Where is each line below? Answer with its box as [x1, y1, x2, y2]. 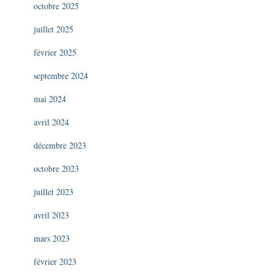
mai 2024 [34, 93, 66, 105]
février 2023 [34, 256, 76, 267]
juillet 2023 [34, 186, 73, 198]
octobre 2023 [34, 163, 79, 174]
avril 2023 [34, 209, 69, 221]
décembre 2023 [34, 139, 86, 151]
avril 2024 [34, 116, 69, 128]
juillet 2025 [34, 23, 73, 35]
